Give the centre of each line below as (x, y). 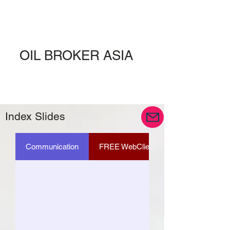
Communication (52, 147)
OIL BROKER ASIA (76, 55)
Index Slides (35, 116)
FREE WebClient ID (132, 147)
